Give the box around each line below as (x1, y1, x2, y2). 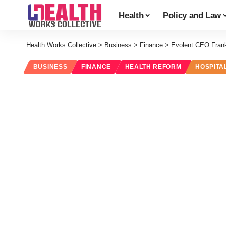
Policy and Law (162, 10, 221, 20)
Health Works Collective (26, 41, 96, 49)
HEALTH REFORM (125, 64, 182, 70)
